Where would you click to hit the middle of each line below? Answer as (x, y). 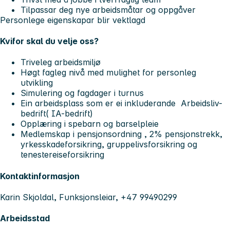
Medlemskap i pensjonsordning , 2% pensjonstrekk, (121, 134)
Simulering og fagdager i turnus (82, 93)
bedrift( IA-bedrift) (57, 114)
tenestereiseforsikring (62, 155)
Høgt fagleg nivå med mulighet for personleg (108, 73)
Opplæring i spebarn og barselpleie (90, 124)
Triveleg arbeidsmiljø (61, 62)
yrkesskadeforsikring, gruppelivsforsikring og (109, 145)
